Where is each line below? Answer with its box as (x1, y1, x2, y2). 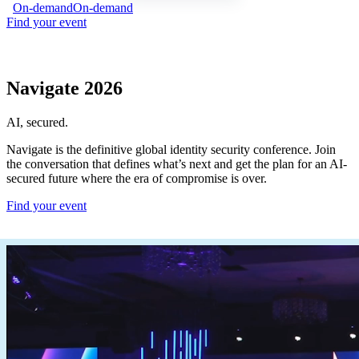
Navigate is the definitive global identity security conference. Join (6, 143, 336, 157)
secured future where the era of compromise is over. (6, 171, 267, 186)
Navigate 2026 (6, 78, 123, 99)
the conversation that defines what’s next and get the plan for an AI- (6, 157, 347, 171)
